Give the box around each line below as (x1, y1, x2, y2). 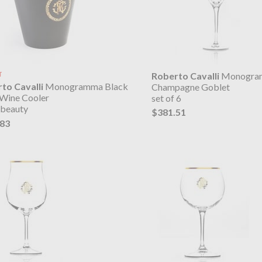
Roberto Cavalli (151, 70, 220, 81)
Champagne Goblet (151, 81, 230, 92)
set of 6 (151, 92, 182, 104)
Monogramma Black (43, 81, 129, 92)
